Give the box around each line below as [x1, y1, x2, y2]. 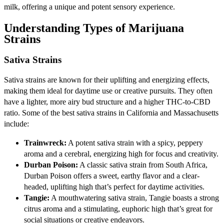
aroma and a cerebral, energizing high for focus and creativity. [24, 149, 218, 158]
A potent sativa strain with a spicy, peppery [66, 138, 203, 147]
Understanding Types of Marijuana [4, 21, 184, 34]
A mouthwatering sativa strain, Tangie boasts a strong [49, 193, 219, 202]
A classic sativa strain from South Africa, [78, 160, 207, 169]
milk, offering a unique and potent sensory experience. [4, 2, 175, 11]
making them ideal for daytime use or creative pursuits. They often [4, 86, 212, 95]
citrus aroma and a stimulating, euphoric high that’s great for [24, 204, 212, 213]
